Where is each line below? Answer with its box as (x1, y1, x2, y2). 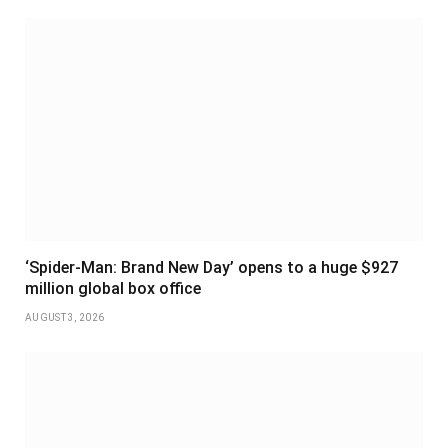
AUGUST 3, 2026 (25, 312, 105, 324)
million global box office (25, 279, 201, 299)
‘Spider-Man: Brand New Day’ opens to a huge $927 (25, 258, 398, 278)
